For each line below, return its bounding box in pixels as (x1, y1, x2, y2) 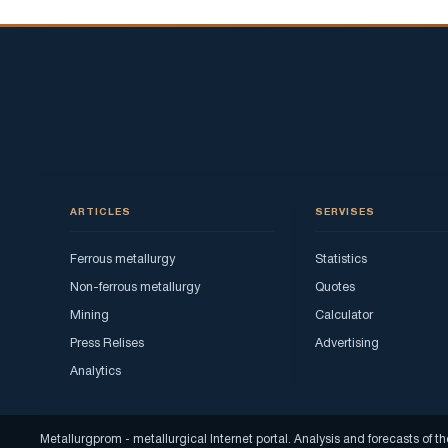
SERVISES (315, 207, 375, 217)
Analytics (70, 365, 121, 377)
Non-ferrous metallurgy (70, 281, 200, 293)
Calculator (315, 309, 373, 321)
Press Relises (70, 337, 144, 349)
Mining (70, 309, 109, 321)
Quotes (315, 281, 355, 293)
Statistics (315, 253, 367, 265)
